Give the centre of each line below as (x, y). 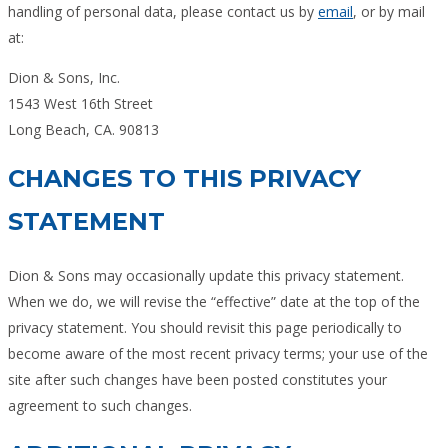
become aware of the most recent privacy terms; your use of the (218, 353)
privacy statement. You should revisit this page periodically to (205, 327)
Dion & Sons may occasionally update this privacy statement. (206, 275)
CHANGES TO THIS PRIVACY (184, 178)
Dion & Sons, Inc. (64, 77)
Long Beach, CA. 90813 (83, 129)
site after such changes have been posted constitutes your (197, 379)
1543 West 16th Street (80, 103)
